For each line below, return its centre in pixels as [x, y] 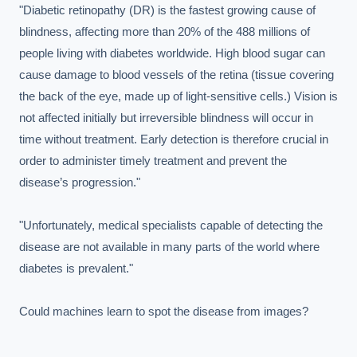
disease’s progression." [80, 182]
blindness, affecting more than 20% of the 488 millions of [165, 31]
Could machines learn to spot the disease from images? [164, 311]
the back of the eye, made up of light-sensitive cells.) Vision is [178, 96]
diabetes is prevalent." [76, 268]
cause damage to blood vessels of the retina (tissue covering [177, 75]
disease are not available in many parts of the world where [169, 247]
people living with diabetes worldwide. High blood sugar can [172, 53]
